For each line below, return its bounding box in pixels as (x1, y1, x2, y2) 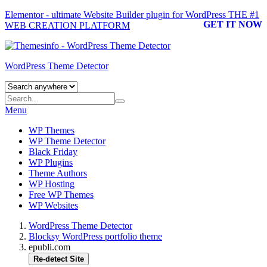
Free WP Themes (29, 190, 94, 200)
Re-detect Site (33, 254, 84, 263)
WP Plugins (29, 157, 73, 167)
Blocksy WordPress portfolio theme (29, 231, 162, 241)
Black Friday (29, 147, 77, 157)
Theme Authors (29, 168, 87, 178)
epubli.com (29, 242, 70, 252)
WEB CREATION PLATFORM (5, 20, 130, 30)
